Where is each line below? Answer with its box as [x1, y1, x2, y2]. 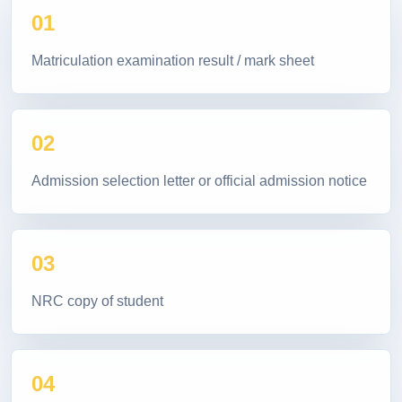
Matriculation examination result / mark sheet [31, 47, 314, 78]
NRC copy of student [31, 287, 163, 319]
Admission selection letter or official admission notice [31, 167, 367, 198]
